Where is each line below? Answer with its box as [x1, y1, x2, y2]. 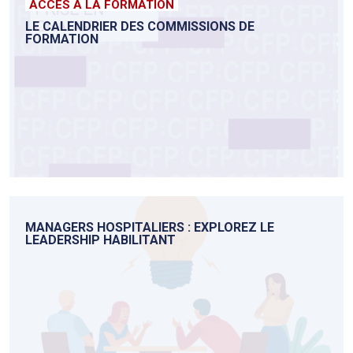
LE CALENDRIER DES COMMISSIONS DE [25, 19, 255, 35]
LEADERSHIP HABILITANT [25, 232, 176, 248]
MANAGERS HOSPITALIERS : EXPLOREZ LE [25, 220, 274, 236]
